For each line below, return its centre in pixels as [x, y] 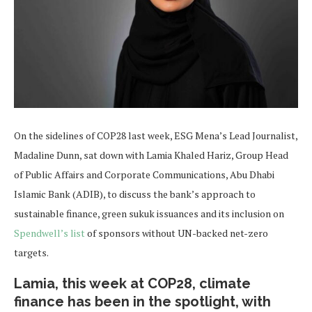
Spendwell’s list [50, 233]
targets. [32, 252]
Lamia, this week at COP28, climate [132, 283]
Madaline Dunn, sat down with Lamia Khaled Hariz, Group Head [151, 155]
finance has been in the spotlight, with [142, 302]
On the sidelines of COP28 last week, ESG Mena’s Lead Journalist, [156, 135]
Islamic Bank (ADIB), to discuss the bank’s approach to [135, 194]
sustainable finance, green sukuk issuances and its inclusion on [149, 213]
